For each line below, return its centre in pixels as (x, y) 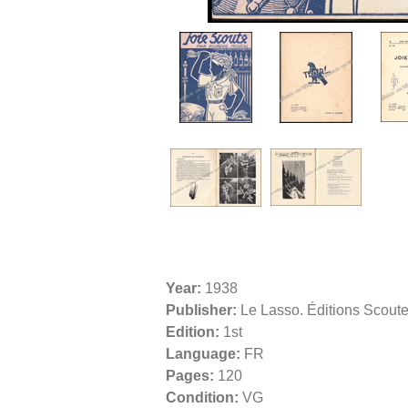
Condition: (202, 397)
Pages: (190, 375)
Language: (203, 353)
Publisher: (201, 310)
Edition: (193, 331)
